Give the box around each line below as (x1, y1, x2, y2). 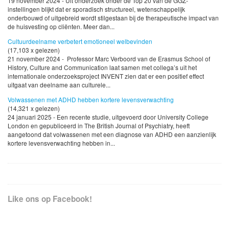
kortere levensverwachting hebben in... (8, 138, 115, 147)
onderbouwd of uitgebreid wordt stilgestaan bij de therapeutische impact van (8, 13, 219, 22)
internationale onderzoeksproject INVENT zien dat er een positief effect (8, 71, 204, 80)
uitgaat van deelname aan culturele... (8, 80, 110, 89)
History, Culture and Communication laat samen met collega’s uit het (8, 62, 197, 72)
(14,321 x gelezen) (8, 103, 60, 112)
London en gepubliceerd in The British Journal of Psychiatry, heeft (8, 121, 190, 130)
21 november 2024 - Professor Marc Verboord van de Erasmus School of (8, 54, 210, 63)
